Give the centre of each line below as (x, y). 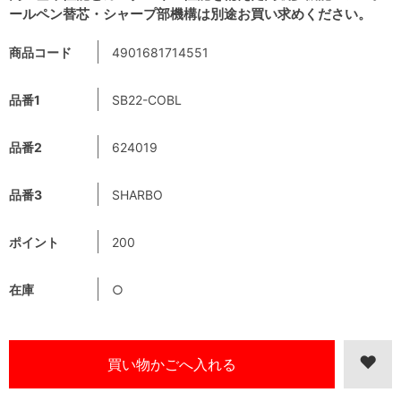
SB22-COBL (147, 99)
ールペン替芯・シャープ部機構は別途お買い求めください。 (190, 13)
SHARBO (137, 194)
